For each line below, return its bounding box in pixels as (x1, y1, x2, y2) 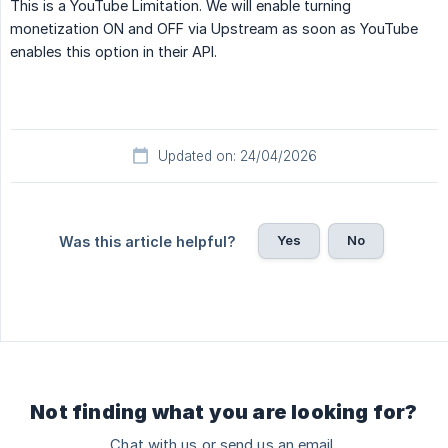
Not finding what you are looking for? (30, 400, 418, 425)
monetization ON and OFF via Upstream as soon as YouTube (10, 20, 418, 38)
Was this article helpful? (58, 233, 236, 251)
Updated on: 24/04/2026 (157, 148, 317, 165)
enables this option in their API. (10, 43, 217, 61)
